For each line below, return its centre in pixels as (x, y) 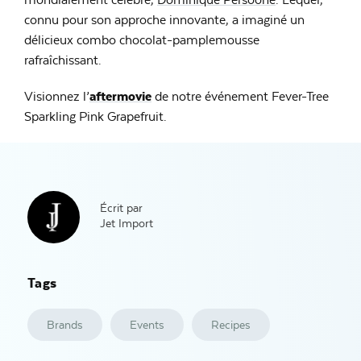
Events (147, 325)
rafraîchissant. (63, 60)
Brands (64, 325)
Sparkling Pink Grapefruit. (95, 117)
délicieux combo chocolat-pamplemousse (142, 40)
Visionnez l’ (57, 97)
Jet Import (126, 224)
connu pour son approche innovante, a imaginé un (164, 20)
